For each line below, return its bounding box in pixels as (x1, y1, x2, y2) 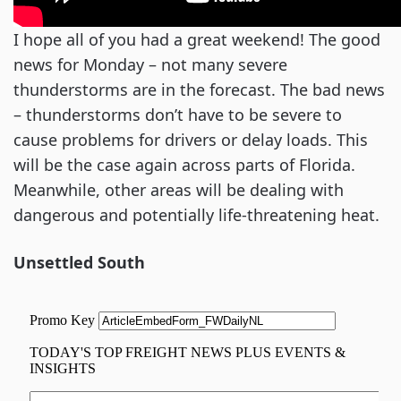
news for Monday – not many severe (13, 54, 287, 75)
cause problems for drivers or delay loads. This (13, 129, 368, 150)
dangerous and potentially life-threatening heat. (13, 204, 380, 226)
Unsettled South (13, 252, 145, 273)
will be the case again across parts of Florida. (13, 154, 355, 175)
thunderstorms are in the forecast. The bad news (13, 79, 385, 100)
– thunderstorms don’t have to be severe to (13, 104, 342, 125)
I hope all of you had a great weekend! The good (13, 29, 380, 50)
